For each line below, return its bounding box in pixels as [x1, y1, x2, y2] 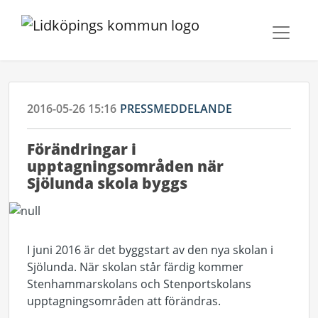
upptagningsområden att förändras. [27, 293, 221, 309]
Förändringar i [27, 139, 136, 159]
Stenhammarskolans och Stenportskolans [27, 276, 251, 292]
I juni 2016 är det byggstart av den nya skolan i [27, 242, 273, 258]
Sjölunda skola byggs [27, 173, 187, 193]
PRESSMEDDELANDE [120, 101, 232, 116]
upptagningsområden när [27, 156, 224, 176]
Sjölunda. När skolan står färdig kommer [27, 259, 243, 275]
